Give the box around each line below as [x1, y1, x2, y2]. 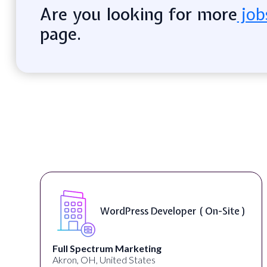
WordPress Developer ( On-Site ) [100, 204, 247, 218]
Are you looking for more [39, 2, 237, 26]
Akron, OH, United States [52, 253, 156, 265]
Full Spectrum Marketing [52, 242, 162, 254]
